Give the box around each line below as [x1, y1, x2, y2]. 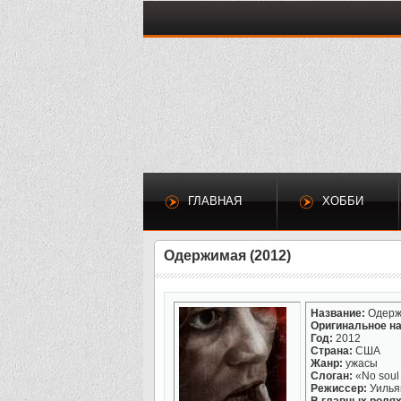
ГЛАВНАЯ [188, 194, 242, 208]
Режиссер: [311, 382, 367, 395]
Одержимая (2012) [164, 248, 291, 263]
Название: [311, 307, 365, 320]
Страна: [311, 345, 353, 357]
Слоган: [311, 370, 353, 382]
